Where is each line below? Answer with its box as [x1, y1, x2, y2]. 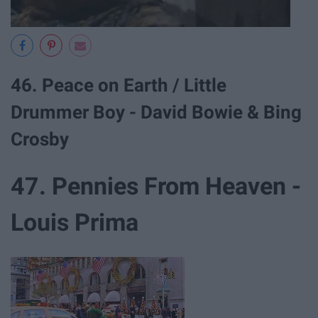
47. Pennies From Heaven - [11, 172, 301, 201]
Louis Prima [11, 208, 144, 237]
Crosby [11, 128, 73, 150]
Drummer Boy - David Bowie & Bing [11, 101, 302, 123]
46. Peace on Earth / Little [11, 74, 226, 96]
